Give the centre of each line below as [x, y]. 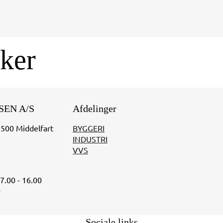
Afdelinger [95, 109]
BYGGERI [89, 128]
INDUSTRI [90, 139]
